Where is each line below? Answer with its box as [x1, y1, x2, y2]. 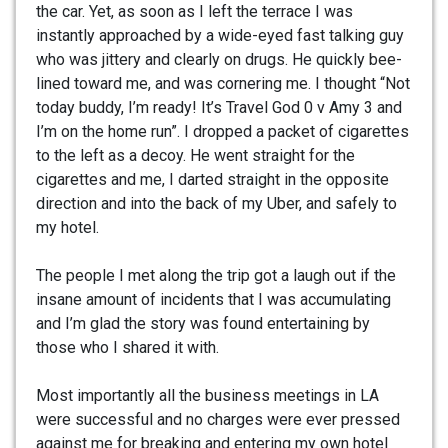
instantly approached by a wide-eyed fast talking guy [36, 25, 404, 45]
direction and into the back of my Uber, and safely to [36, 193, 397, 213]
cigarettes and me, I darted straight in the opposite [36, 169, 389, 189]
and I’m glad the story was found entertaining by [36, 313, 370, 333]
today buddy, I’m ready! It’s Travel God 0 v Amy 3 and [36, 97, 402, 117]
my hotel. [36, 217, 99, 237]
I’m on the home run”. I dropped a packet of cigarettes [36, 121, 409, 141]
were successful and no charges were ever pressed [36, 409, 400, 429]
